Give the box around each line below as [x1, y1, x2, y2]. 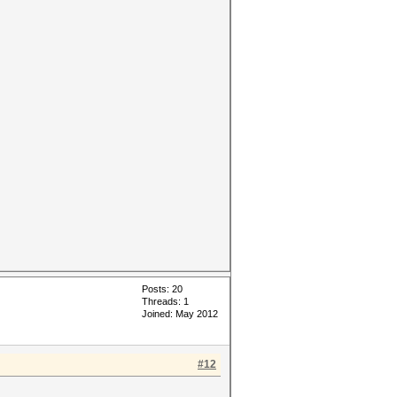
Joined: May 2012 [142, 308, 218, 319]
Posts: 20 [142, 284, 183, 294]
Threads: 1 [142, 296, 189, 307]
